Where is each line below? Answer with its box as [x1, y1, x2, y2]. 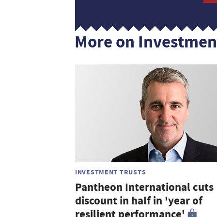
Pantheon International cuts [75, 180, 214, 195]
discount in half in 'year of [75, 193, 202, 209]
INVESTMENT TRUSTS [75, 167, 146, 177]
